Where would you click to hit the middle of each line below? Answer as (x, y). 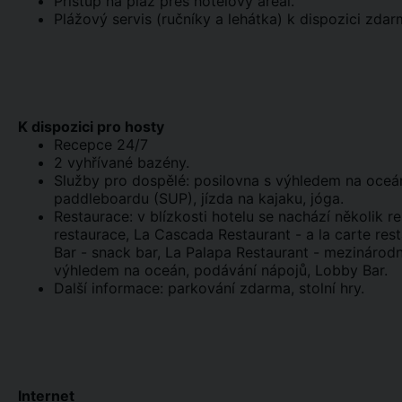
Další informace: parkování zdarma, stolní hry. (209, 288)
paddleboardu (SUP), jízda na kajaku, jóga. (199, 198)
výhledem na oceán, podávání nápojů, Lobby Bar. (221, 270)
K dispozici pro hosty (91, 127)
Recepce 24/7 (101, 144)
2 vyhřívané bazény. (122, 162)
